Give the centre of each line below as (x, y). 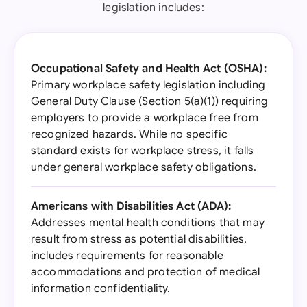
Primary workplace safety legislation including (148, 85)
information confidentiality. (101, 288)
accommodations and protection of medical (146, 272)
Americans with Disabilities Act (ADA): (131, 206)
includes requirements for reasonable (127, 256)
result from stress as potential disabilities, (139, 239)
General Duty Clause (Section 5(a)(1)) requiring (150, 101)
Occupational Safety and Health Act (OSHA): (149, 69)
